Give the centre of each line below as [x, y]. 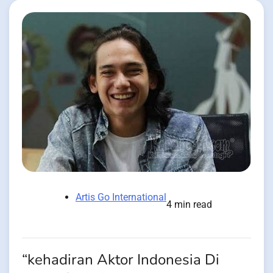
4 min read [189, 205]
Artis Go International [121, 197]
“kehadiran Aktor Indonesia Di [121, 260]
